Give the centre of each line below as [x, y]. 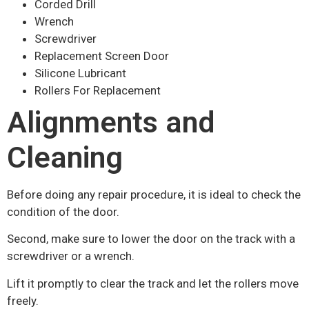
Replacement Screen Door [102, 56]
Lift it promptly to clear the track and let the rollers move [153, 283]
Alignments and [111, 122]
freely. [23, 300]
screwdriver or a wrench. [71, 256]
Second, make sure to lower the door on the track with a [151, 239]
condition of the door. [63, 211]
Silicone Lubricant [80, 73]
